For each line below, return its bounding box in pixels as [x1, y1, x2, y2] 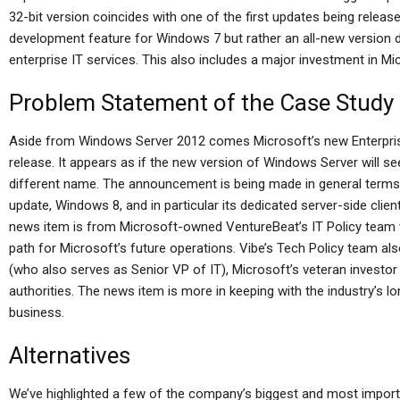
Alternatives [9, 342, 130, 369]
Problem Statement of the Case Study [9, 89, 394, 116]
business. [9, 304, 64, 321]
